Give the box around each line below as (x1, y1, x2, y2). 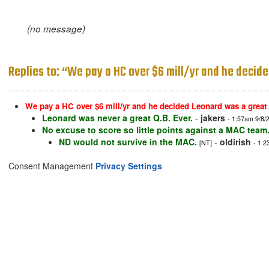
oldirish (220, 136, 251, 148)
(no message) (26, 22, 85, 35)
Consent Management (8, 160, 95, 172)
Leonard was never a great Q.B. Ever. (42, 112, 193, 124)
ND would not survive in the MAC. (59, 136, 197, 148)
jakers (201, 112, 225, 124)
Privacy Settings (95, 160, 162, 172)
